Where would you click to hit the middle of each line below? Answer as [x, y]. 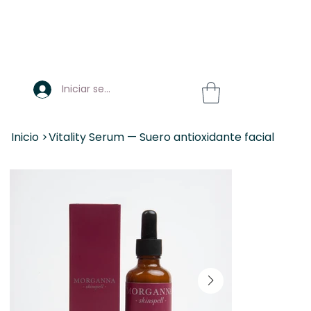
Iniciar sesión [92, 89]
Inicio [25, 137]
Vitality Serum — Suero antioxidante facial [162, 137]
